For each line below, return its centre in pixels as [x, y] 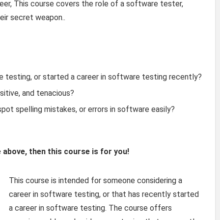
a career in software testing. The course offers [90, 208]
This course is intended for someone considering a [96, 180]
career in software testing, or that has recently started [104, 194]
